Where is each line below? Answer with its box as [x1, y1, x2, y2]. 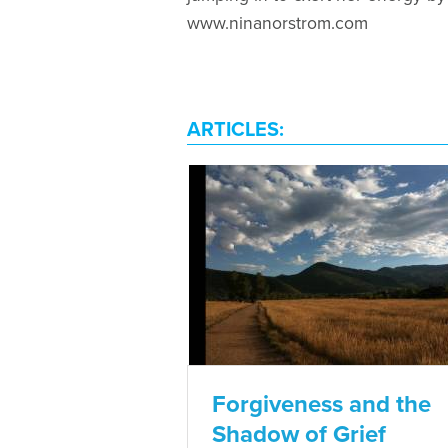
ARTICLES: [187, 117, 284, 142]
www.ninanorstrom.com [187, 12, 368, 34]
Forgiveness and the [212, 389, 431, 419]
